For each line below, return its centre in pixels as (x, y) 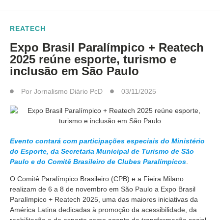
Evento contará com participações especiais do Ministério (107, 141)
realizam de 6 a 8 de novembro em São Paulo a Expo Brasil (103, 189)
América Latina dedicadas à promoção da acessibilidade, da (103, 210)
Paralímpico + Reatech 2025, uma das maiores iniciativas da (104, 200)
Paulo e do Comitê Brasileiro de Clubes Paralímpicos (98, 162)
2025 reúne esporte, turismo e (93, 59)
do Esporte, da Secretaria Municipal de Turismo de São (102, 151)
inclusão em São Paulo (74, 71)
